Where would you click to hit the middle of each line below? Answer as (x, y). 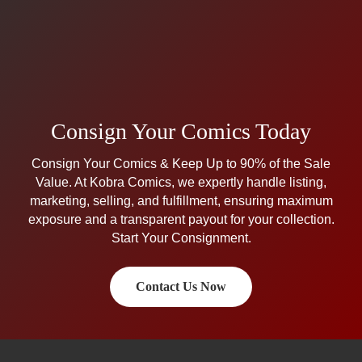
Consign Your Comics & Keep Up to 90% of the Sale (181, 163)
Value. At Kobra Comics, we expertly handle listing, (181, 182)
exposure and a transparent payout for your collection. (181, 219)
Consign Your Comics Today (181, 131)
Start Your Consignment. (181, 238)
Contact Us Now (181, 287)
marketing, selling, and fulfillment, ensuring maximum (181, 200)
